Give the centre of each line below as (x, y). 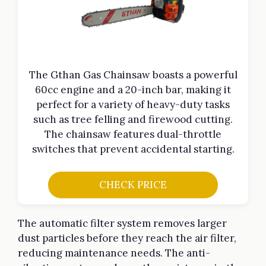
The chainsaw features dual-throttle (133, 134)
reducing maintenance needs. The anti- (114, 253)
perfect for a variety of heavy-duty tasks (133, 104)
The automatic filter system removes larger (122, 224)
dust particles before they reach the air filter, (127, 238)
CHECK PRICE (133, 185)
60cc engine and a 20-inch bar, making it (133, 89)
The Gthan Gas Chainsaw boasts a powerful (133, 75)
